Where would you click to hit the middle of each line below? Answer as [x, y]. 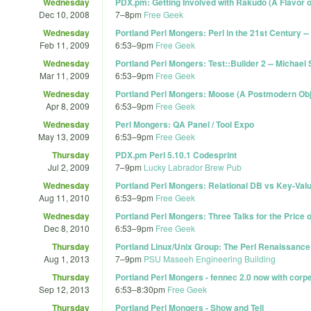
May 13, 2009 [64, 136]
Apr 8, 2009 [68, 106]
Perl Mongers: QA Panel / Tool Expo [185, 124]
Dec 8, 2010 [67, 228]
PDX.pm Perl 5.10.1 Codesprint [176, 154]
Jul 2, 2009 [69, 167]
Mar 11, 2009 [65, 75]
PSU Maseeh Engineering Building [210, 258]
